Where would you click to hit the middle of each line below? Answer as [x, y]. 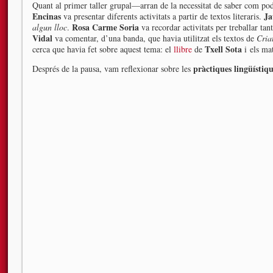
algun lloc [50, 27]
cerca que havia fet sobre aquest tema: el [103, 49]
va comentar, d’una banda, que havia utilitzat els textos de [154, 38]
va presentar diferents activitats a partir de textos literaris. [162, 16]
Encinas [47, 16]
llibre [183, 49]
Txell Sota [225, 49]
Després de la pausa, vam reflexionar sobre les [113, 69]
